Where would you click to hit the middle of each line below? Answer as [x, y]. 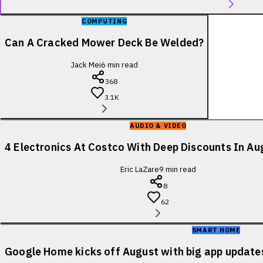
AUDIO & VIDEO [158, 125]
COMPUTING [104, 21]
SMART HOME [216, 230]
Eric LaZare [139, 169]
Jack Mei [86, 65]
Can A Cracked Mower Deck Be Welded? [104, 42]
